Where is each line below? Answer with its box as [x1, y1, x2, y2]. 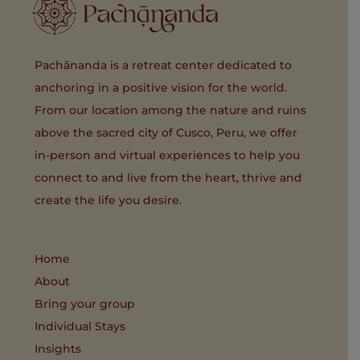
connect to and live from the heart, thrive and [35, 170, 303, 186]
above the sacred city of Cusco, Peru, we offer [35, 125, 298, 141]
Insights [35, 342, 82, 357]
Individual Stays [35, 319, 126, 334]
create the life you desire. [35, 193, 182, 208]
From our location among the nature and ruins [35, 103, 307, 118]
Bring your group [35, 297, 136, 312]
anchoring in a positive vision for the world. [35, 80, 288, 96]
